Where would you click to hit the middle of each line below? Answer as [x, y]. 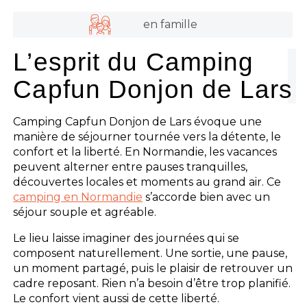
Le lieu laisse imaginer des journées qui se [126, 238]
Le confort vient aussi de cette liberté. [116, 298]
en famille [170, 24]
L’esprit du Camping [134, 62]
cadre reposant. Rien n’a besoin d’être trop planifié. [152, 283]
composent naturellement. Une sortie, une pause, [150, 253]
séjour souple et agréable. [85, 212]
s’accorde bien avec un [207, 197]
